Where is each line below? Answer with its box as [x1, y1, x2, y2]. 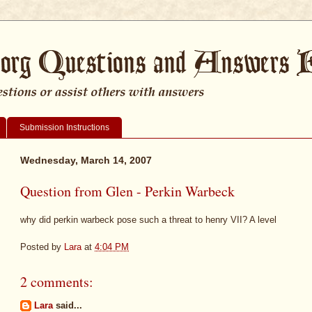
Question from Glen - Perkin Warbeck [20, 181, 235, 201]
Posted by [20, 241, 64, 252]
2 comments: [20, 272, 93, 291]
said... [53, 299, 82, 311]
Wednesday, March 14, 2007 [20, 154, 152, 166]
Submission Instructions [19, 122, 109, 132]
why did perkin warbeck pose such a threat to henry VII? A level [20, 214, 276, 226]
